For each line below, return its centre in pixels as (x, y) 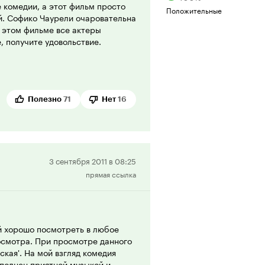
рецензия (156, 176)
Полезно (45, 99)
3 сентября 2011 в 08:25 (93, 160)
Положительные (194, 9)
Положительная (171, 161)
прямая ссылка (111, 173)
